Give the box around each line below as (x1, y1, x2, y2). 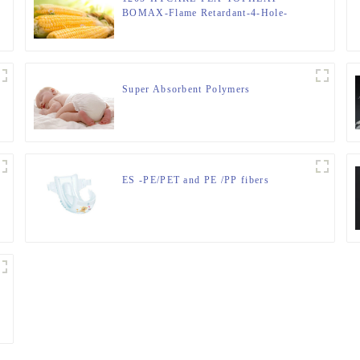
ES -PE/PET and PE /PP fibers (121, 174, 269, 186)
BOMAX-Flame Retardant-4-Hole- (121, 7, 288, 19)
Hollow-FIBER (121, 22, 194, 34)
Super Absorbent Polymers (121, 84, 251, 95)
